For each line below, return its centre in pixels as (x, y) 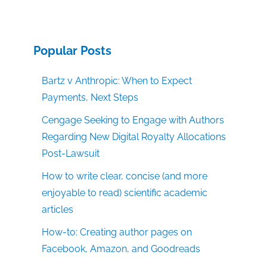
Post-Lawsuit (71, 154)
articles (58, 210)
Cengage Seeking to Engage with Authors (133, 120)
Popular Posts (72, 51)
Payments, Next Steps (90, 98)
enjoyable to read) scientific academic (125, 193)
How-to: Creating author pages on (117, 232)
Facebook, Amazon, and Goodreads (121, 249)
